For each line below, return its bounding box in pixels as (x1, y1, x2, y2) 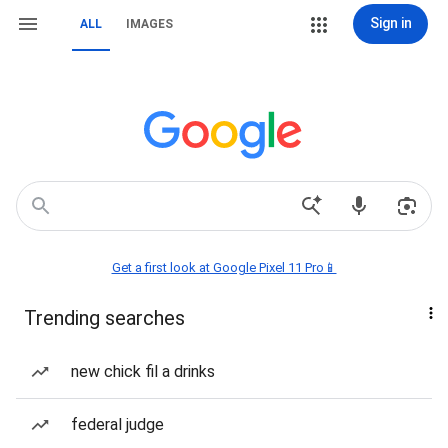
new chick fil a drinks (71, 362, 215, 381)
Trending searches (24, 306, 185, 330)
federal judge (71, 415, 164, 434)
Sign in (369, 15, 412, 31)
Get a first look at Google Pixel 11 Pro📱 (111, 260, 337, 275)
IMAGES (126, 17, 173, 31)
